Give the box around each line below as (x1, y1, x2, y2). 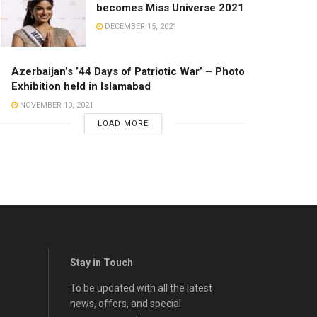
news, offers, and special (69, 297, 181, 309)
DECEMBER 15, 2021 (103, 21, 177, 31)
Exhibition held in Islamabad (11, 79, 151, 93)
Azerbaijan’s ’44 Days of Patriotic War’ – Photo (11, 64, 245, 78)
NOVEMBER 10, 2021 (18, 100, 93, 110)
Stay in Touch (69, 256, 133, 268)
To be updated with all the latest (69, 282, 212, 294)
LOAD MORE (97, 118, 149, 128)
